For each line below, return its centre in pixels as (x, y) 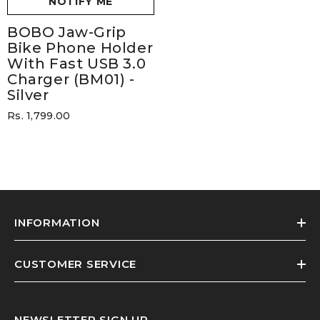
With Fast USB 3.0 (77, 64)
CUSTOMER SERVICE (75, 264)
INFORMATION (57, 222)
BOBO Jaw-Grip (67, 32)
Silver (28, 95)
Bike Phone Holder (80, 48)
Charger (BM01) (66, 80)
